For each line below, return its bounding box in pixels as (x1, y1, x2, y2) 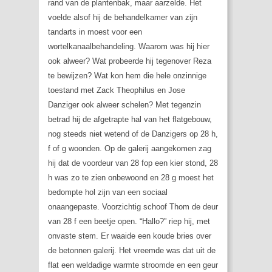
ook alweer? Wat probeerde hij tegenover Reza (48, 56, 211, 66)
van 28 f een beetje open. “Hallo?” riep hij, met (48, 217, 210, 226)
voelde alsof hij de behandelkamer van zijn (48, 13, 197, 22)
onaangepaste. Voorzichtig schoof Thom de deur (48, 202, 218, 212)
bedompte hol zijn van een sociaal (48, 188, 168, 197)
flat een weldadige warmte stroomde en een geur (48, 260, 218, 270)
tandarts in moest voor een (48, 27, 142, 37)
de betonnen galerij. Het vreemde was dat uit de (48, 246, 216, 256)
